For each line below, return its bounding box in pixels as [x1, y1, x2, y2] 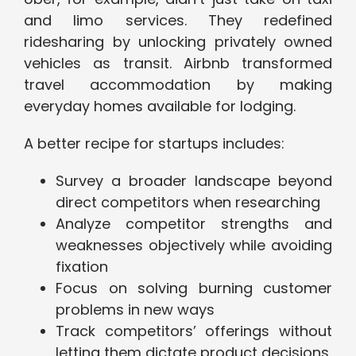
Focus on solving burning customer [56, 278, 332, 299]
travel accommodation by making [24, 75, 332, 95]
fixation [56, 257, 108, 277]
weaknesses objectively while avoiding [56, 235, 332, 256]
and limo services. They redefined [24, 10, 332, 31]
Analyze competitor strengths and [56, 214, 332, 234]
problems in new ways [56, 300, 215, 320]
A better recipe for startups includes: [24, 133, 284, 154]
